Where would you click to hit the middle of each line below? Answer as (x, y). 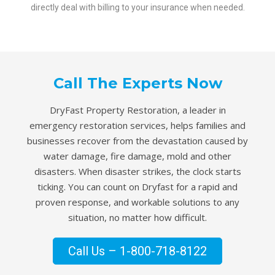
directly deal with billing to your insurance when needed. (137, 8)
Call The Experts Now (137, 83)
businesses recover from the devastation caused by (137, 141)
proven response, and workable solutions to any (137, 202)
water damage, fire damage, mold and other (137, 156)
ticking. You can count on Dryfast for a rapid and (137, 187)
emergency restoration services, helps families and (137, 126)
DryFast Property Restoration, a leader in (137, 110)
